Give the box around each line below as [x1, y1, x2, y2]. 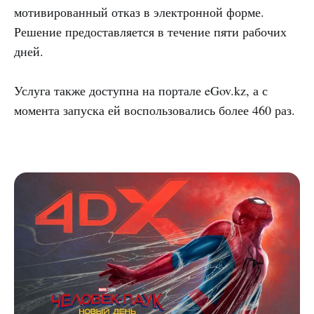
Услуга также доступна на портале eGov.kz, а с [14, 82, 268, 100]
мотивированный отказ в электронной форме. [14, 4, 264, 21]
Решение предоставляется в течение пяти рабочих [14, 23, 287, 41]
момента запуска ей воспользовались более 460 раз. [14, 102, 295, 119]
